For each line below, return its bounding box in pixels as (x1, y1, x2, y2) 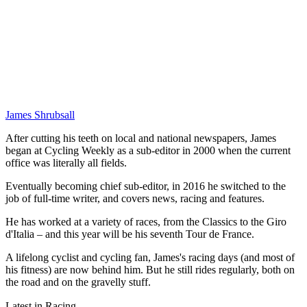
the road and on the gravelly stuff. (5, 275, 151, 288)
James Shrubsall (5, 108, 75, 121)
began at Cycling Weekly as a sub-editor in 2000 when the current (5, 144, 291, 156)
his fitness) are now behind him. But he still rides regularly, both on (5, 263, 295, 275)
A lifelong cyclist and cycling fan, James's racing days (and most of (5, 251, 295, 263)
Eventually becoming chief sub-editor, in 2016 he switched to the (5, 180, 286, 192)
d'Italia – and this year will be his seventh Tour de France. (5, 228, 254, 240)
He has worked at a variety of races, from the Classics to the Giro (5, 215, 286, 228)
